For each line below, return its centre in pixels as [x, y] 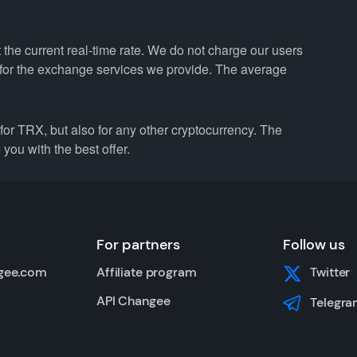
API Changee [133, 301]
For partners [138, 245]
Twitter [330, 272]
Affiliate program [147, 272]
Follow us [314, 245]
